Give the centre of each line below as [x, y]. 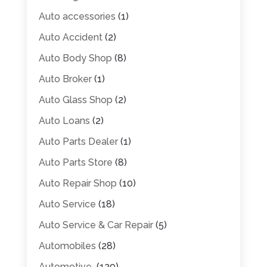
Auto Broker [65, 79]
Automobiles [67, 246]
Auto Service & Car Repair [96, 225]
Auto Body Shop [75, 58]
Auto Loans [64, 120]
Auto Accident [70, 37]
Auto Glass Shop [75, 100]
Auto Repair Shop [77, 183]
